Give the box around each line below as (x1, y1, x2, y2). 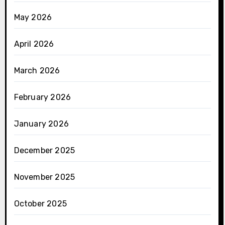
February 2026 (14, 92, 71, 102)
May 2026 (14, 12, 52, 22)
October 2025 (14, 198, 67, 208)
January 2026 (14, 119, 69, 129)
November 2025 (14, 172, 75, 182)
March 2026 (14, 65, 60, 75)
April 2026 (14, 39, 54, 49)
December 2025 (14, 145, 75, 155)
